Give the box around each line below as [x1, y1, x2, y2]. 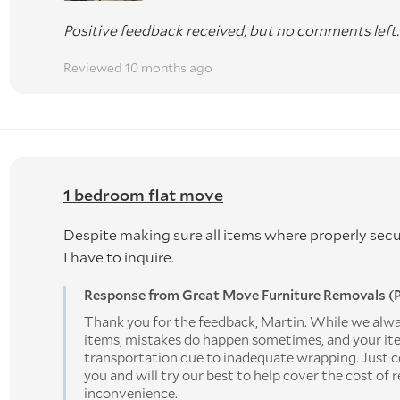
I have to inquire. [63, 246, 174, 266]
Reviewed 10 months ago [63, 58, 212, 76]
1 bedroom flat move [63, 183, 223, 205]
